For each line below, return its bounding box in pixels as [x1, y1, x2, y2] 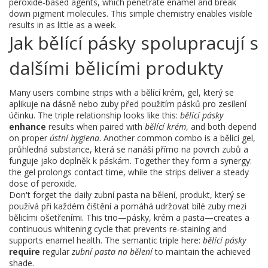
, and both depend [186, 121, 257, 132]
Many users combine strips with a [9, 87, 141, 98]
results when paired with [46, 121, 145, 132]
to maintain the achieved [153, 246, 251, 257]
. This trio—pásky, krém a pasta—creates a [82, 212, 249, 223]
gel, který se [187, 87, 234, 98]
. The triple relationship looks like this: [33, 109, 180, 121]
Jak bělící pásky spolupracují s [9, 31, 258, 55]
